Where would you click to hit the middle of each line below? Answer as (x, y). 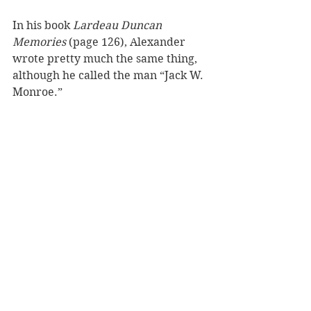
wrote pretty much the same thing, (106, 58)
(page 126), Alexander (127, 42)
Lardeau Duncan (119, 25)
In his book (43, 25)
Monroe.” (39, 92)
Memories (39, 42)
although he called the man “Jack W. (109, 75)
